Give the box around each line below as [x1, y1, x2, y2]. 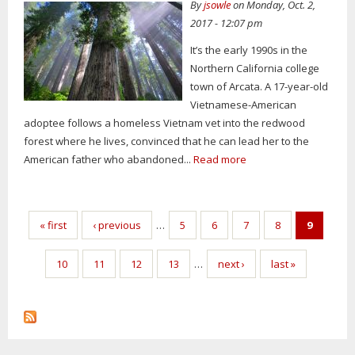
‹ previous [92, 217, 141, 232]
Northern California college [190, 61, 320, 76]
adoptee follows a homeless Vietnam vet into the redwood [24, 116, 305, 131]
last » [270, 256, 296, 271]
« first [39, 217, 67, 232]
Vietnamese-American [190, 97, 297, 113]
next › [217, 256, 245, 271]
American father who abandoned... [24, 152, 193, 167]
